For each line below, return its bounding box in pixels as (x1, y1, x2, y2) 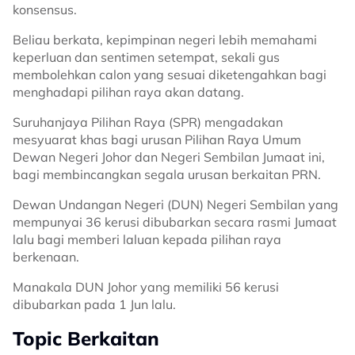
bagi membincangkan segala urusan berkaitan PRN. (13, 166, 321, 182)
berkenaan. (13, 249, 79, 265)
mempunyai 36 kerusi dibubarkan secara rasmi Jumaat (13, 214, 337, 230)
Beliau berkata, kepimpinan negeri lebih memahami (13, 32, 317, 48)
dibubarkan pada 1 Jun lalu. (13, 296, 176, 312)
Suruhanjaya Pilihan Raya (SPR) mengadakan (13, 114, 283, 130)
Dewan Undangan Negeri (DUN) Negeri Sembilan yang (13, 197, 338, 212)
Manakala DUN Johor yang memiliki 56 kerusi (13, 279, 279, 295)
